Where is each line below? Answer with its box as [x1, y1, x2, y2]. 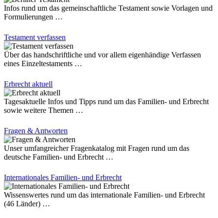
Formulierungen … [4, 12, 63, 21]
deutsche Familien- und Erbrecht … [4, 152, 113, 161]
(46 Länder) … [4, 199, 50, 208]
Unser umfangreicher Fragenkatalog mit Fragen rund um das [4, 144, 189, 152]
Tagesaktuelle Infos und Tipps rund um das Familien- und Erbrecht [4, 97, 209, 106]
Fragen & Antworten [4, 126, 68, 135]
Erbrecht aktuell [4, 79, 53, 88]
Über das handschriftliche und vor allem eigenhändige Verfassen [4, 50, 201, 59]
